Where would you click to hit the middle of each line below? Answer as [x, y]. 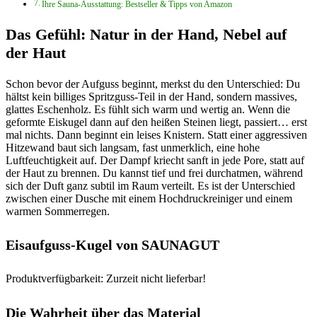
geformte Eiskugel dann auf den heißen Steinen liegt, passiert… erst [156, 122]
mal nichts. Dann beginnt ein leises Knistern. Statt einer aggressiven [156, 134]
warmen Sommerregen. [58, 211]
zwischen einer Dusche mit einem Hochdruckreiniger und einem [149, 198]
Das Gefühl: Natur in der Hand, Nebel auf [146, 34]
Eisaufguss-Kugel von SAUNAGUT [113, 245]
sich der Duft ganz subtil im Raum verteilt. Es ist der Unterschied [150, 185]
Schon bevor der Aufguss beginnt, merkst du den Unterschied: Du [153, 83]
